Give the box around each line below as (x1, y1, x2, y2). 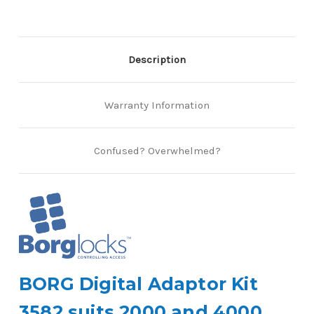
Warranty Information (104, 98, 210, 111)
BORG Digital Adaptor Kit (19, 273, 258, 295)
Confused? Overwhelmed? (93, 144, 221, 157)
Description (128, 53, 186, 66)
